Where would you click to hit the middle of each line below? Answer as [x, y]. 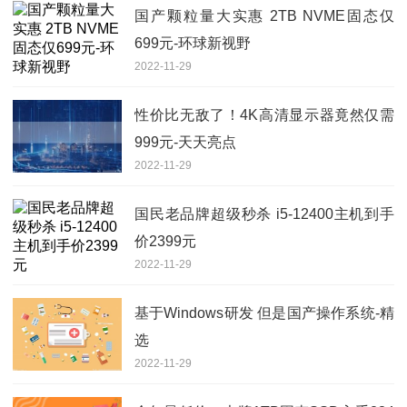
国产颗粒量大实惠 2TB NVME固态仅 [264, 15]
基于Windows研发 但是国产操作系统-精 [264, 313]
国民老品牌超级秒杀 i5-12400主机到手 [264, 213]
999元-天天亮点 [185, 142]
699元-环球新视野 [193, 43]
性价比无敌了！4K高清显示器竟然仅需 [264, 114]
